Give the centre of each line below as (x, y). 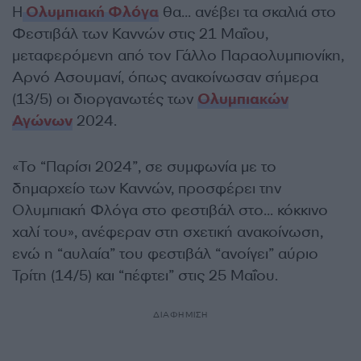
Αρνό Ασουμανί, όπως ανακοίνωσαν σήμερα (165, 77)
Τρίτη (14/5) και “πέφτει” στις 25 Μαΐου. (145, 276)
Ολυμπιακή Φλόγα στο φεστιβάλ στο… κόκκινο (170, 210)
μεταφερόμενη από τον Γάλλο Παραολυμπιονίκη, (178, 56)
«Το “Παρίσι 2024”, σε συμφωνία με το (144, 167)
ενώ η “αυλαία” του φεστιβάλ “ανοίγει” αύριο (165, 254)
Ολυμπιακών (243, 99)
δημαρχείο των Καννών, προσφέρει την (147, 189)
